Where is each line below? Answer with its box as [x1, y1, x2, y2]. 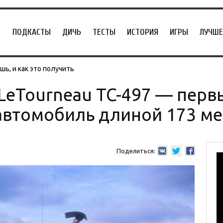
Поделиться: [116, 147, 155, 154]
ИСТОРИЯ [127, 27, 158, 37]
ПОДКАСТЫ [12, 27, 51, 37]
